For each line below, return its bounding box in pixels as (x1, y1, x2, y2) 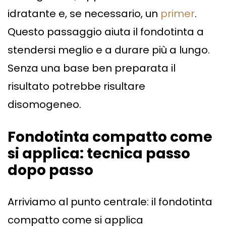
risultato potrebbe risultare (8, 79, 145, 94)
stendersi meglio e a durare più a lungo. (8, 43, 210, 58)
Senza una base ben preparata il (8, 61, 176, 76)
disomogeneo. (8, 97, 81, 112)
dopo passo (8, 160, 93, 181)
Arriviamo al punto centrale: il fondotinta (8, 195, 212, 209)
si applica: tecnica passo (8, 144, 190, 164)
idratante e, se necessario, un (8, 7, 160, 21)
